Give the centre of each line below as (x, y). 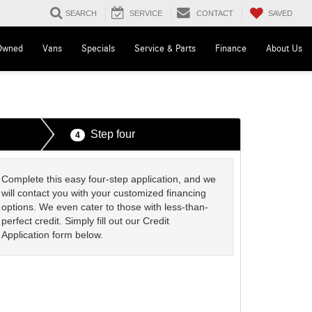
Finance (231, 49)
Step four (112, 134)
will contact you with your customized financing (104, 193)
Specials (98, 49)
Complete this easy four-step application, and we (109, 179)
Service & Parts (165, 49)
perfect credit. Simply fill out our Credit (86, 221)
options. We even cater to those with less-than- (105, 207)
